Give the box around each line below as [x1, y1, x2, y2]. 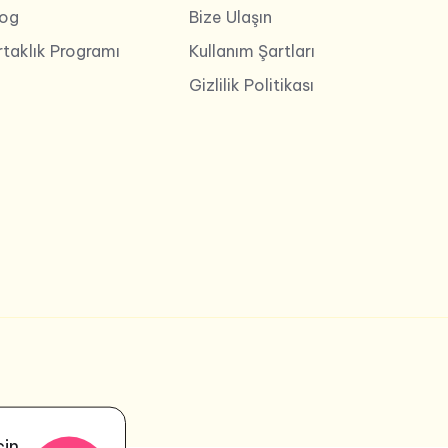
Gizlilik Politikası [188, 74, 314, 95]
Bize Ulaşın [188, 6, 272, 27]
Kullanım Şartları [188, 40, 315, 61]
